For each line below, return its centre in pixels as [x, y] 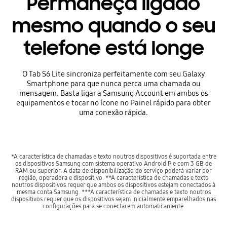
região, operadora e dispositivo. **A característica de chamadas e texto [113, 177]
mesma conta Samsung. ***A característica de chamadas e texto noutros [113, 192]
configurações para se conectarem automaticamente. [113, 206]
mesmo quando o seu [113, 26]
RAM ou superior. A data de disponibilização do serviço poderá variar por [113, 170]
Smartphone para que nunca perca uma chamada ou [113, 83]
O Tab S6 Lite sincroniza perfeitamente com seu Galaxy [113, 74]
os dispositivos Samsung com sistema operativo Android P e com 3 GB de [113, 163]
